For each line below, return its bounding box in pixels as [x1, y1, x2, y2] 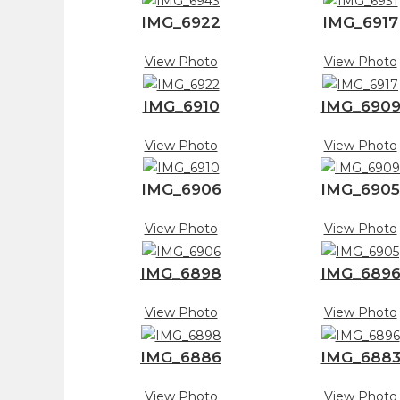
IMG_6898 [140, 264, 221, 283]
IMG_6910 [142, 96, 220, 115]
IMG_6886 [140, 348, 221, 367]
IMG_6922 [141, 12, 221, 31]
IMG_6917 [322, 12, 398, 31]
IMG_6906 [140, 180, 221, 199]
